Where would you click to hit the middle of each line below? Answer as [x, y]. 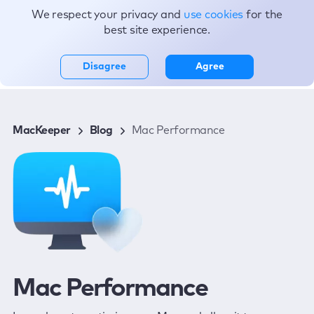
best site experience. [157, 30]
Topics [79, 22]
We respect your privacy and [107, 15]
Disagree [104, 67]
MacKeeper [42, 130]
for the [264, 15]
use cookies [214, 15]
